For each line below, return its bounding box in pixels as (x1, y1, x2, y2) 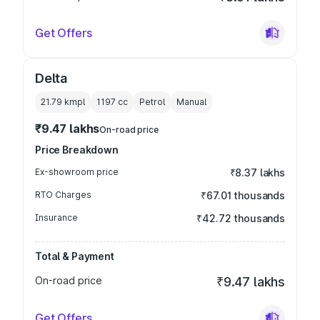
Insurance (35, 212, 78, 223)
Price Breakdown (35, 144, 119, 156)
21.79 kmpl (41, 96, 85, 107)
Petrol (139, 96, 165, 107)
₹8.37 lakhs (229, 166, 285, 179)
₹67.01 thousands (201, 189, 285, 201)
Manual (176, 96, 206, 107)
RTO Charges (35, 189, 91, 200)
